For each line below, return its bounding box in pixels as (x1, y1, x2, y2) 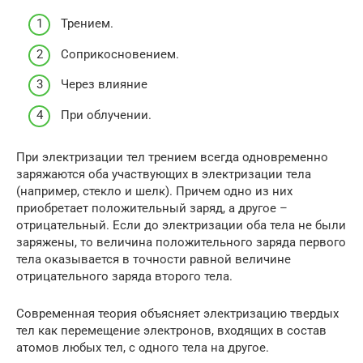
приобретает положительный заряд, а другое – (16, 200, 288, 216)
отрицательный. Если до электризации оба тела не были (16, 217, 346, 233)
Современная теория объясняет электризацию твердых (16, 305, 339, 321)
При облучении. (61, 107, 152, 122)
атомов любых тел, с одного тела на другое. (16, 340, 269, 355)
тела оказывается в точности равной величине (16, 251, 291, 267)
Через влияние (61, 77, 147, 92)
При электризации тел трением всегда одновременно (16, 149, 328, 164)
